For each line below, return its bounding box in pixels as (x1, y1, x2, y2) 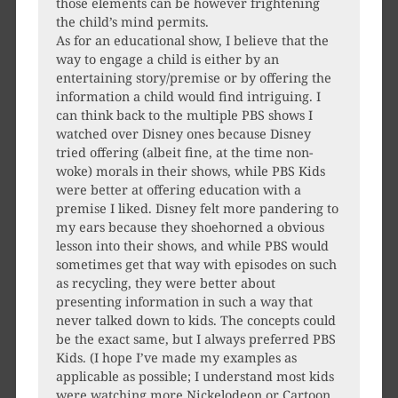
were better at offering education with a (55, 181, 301, 199)
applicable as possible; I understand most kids (55, 368, 334, 386)
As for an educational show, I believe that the (55, 32, 329, 50)
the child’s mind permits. (55, 13, 209, 31)
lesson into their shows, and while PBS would (55, 237, 329, 255)
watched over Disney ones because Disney (55, 125, 311, 143)
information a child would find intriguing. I (55, 88, 321, 106)
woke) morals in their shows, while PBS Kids (55, 163, 325, 180)
